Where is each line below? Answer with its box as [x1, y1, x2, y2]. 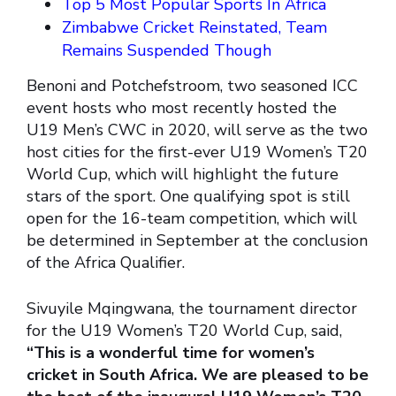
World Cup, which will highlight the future [27, 164, 339, 186]
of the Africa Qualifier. [27, 252, 185, 274]
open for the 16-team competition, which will [27, 208, 357, 230]
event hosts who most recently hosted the [27, 97, 337, 119]
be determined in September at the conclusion [27, 230, 368, 252]
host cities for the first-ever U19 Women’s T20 [27, 141, 368, 164]
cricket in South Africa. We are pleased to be [27, 364, 369, 386]
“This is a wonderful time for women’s [27, 342, 315, 364]
